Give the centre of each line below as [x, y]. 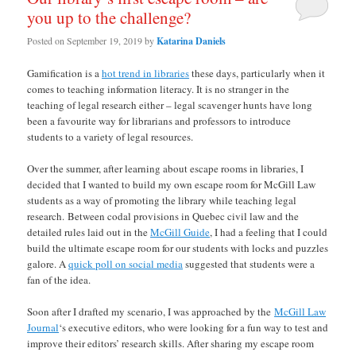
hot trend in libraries [146, 73]
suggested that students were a [249, 263]
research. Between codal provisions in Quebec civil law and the [163, 216]
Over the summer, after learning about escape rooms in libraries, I [166, 168]
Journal [43, 327]
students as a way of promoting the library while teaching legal [162, 200]
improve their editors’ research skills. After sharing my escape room [171, 343]
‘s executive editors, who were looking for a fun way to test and [194, 327]
